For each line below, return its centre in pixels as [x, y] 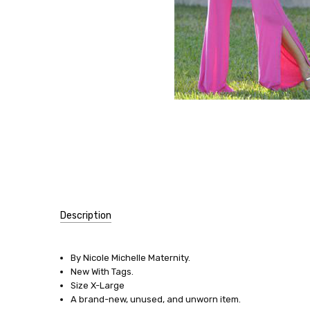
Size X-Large [97, 286]
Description [86, 216]
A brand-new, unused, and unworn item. [155, 300]
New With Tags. [102, 272]
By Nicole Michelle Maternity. [130, 258]
